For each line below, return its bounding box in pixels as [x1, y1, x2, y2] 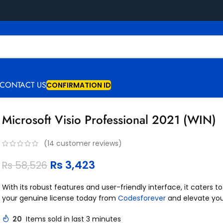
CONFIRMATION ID [46, 80, 111, 90]
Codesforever [118, 193, 166, 204]
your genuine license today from [2, 193, 118, 204]
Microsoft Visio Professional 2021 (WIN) [2, 111, 217, 128]
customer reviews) [54, 138, 122, 149]
